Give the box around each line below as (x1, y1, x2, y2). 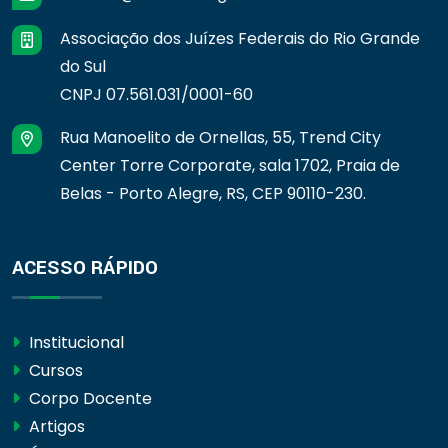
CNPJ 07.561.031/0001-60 (60, 82, 253, 106)
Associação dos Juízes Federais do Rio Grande (60, 26, 420, 50)
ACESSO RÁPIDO (12, 253, 158, 282)
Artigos (25, 414, 85, 438)
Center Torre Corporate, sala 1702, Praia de (60, 153, 400, 177)
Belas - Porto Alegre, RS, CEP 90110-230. (60, 181, 366, 205)
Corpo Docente (25, 386, 152, 410)
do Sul (60, 54, 106, 78)
